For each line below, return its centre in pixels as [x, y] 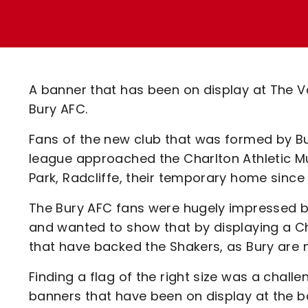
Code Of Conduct [128, 90]
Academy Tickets [128, 66]
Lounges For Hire [125, 28]
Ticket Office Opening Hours [160, 42]
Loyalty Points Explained [150, 18]
